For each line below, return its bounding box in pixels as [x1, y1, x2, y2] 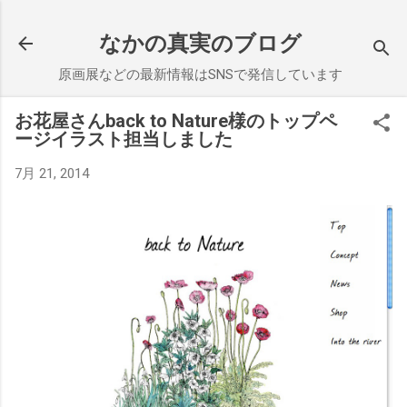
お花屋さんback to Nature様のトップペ [15, 110, 337, 132]
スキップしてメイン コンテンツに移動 [85, 15, 322, 31]
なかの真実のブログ [99, 31, 302, 56]
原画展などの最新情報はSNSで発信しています [58, 66, 342, 83]
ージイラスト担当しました [15, 128, 233, 150]
